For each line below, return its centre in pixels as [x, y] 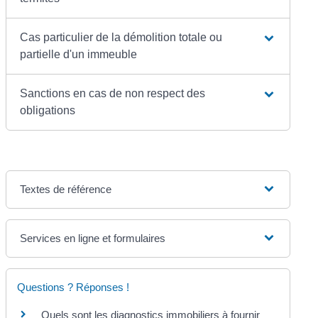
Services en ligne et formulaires [93, 238]
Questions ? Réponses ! [73, 287]
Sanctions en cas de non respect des [113, 93]
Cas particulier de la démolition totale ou [121, 37]
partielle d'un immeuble [79, 54]
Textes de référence [66, 189]
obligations [48, 110]
